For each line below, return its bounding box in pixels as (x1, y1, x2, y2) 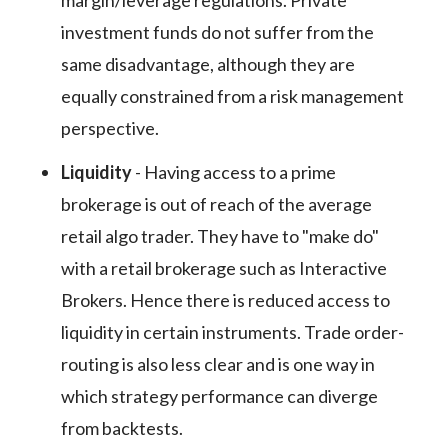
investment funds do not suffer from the (60, 21, 374, 43)
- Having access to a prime (131, 161, 336, 183)
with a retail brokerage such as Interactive (60, 257, 387, 279)
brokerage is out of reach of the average (60, 193, 372, 215)
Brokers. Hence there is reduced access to (60, 289, 390, 311)
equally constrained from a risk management (60, 85, 404, 107)
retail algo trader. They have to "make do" (60, 225, 379, 247)
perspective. (60, 117, 159, 139)
